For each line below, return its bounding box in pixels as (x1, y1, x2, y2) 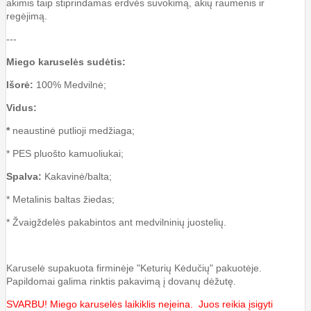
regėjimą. (6, 10, 47, 22)
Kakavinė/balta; (42, 170, 112, 182)
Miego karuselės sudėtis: (6, 56, 126, 67)
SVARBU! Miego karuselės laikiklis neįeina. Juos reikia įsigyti (6, 298, 273, 310)
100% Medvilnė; (36, 78, 106, 90)
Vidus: (6, 101, 37, 113)
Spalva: (6, 170, 42, 182)
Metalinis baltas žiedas (12, 193, 112, 205)
